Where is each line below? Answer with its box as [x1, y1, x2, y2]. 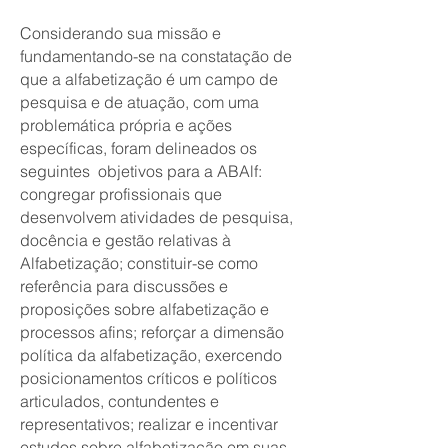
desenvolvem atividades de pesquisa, [20, 207, 293, 227]
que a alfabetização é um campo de [20, 69, 278, 89]
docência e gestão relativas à [20, 230, 231, 250]
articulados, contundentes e [20, 391, 219, 411]
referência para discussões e [20, 276, 228, 296]
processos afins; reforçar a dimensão [20, 322, 284, 342]
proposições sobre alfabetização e [20, 299, 269, 319]
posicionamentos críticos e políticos [20, 368, 277, 388]
